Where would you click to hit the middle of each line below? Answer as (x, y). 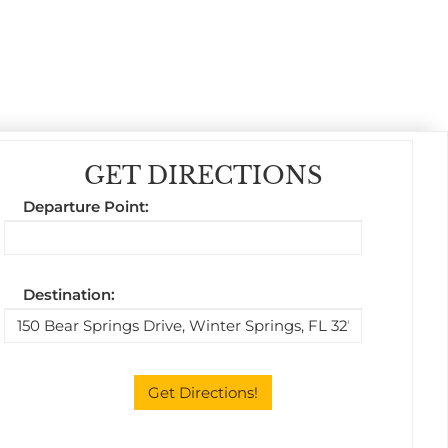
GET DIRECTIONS (202, 175)
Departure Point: (86, 207)
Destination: (69, 295)
